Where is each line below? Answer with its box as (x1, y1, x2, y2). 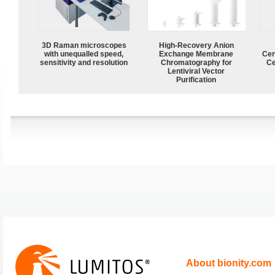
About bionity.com (186, 257, 271, 268)
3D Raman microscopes (42, 41, 126, 50)
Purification (176, 75, 217, 84)
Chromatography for (161, 58, 232, 67)
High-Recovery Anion (159, 41, 234, 50)
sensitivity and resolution (40, 58, 128, 67)
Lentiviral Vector (168, 66, 225, 76)
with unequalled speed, (44, 49, 124, 58)
